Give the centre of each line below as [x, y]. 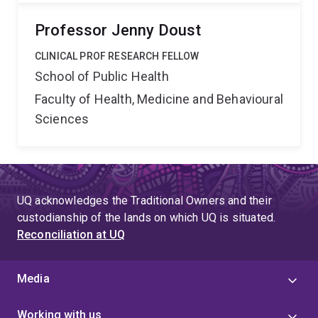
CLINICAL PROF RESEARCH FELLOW [117, 56]
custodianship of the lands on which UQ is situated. [147, 218]
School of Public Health [102, 76]
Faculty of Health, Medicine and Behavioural [159, 99]
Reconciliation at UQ [71, 235]
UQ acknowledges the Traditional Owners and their [144, 201]
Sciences [62, 119]
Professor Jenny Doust [118, 30]
